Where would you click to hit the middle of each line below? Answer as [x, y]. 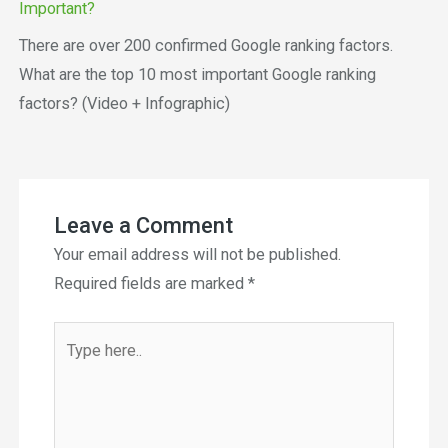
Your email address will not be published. [197, 254]
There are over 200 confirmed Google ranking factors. [205, 45]
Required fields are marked [150, 283]
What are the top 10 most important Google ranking [197, 74]
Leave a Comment [143, 225]
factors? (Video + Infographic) [124, 103]
